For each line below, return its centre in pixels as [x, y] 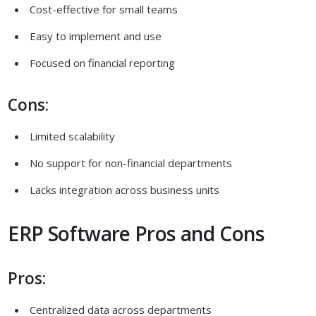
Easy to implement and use [96, 36]
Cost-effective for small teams [104, 9]
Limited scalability [73, 136]
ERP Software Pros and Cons [136, 233]
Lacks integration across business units [125, 189]
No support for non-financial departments [131, 163]
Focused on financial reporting [103, 62]
